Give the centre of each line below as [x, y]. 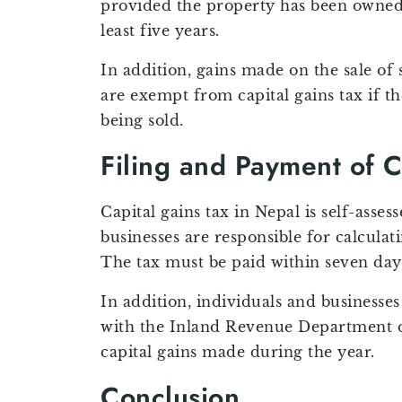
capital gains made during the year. [238, 352]
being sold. [142, 121]
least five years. [160, 31]
